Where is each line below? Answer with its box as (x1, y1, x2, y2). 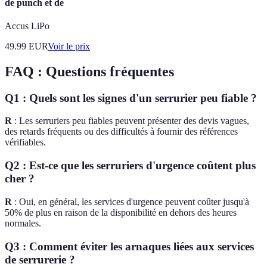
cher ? (5, 172, 35, 185)
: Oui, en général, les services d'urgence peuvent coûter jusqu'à (12, 196, 249, 207)
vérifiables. (5, 137, 46, 148)
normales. (5, 218, 41, 228)
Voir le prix (48, 41, 90, 51)
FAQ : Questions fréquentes (5, 63, 174, 79)
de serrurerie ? (5, 253, 75, 266)
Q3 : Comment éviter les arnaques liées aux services (5, 240, 254, 253)
